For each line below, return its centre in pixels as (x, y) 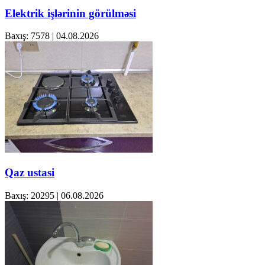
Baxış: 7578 (27, 36)
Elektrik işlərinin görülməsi (70, 13)
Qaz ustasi (30, 173)
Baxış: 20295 (30, 195)
